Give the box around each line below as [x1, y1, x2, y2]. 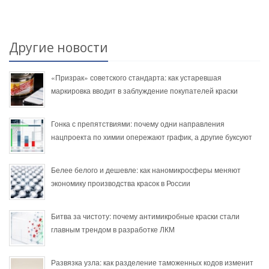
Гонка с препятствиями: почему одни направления [51, 118, 225, 129]
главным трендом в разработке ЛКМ [51, 224, 175, 235]
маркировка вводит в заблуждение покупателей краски [51, 85, 238, 96]
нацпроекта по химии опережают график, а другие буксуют [51, 131, 252, 142]
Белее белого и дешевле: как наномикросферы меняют [51, 165, 241, 175]
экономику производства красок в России [51, 178, 190, 189]
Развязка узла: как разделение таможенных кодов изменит [51, 257, 253, 268]
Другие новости [9, 39, 108, 56]
